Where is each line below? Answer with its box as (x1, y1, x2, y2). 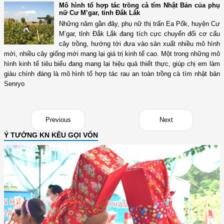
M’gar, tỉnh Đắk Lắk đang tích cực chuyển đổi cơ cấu (59, 30, 220, 38)
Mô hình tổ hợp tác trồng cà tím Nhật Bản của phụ (59, 1, 220, 9)
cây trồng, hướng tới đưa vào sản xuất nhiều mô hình (59, 40, 220, 48)
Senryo (4, 80, 24, 88)
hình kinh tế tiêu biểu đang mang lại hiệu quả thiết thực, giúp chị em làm (4, 60, 220, 68)
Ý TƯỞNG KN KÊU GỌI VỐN (4, 131, 98, 139)
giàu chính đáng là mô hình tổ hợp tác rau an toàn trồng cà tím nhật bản (4, 70, 220, 78)
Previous (45, 116, 71, 124)
